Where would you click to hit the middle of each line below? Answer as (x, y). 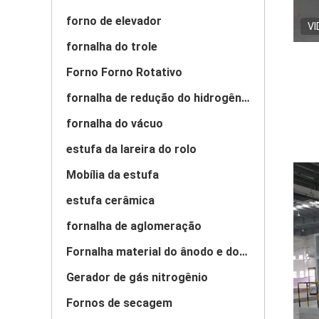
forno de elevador (114, 21)
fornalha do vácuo (115, 124)
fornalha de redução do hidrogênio (246, 98)
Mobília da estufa (113, 175)
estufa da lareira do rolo (131, 149)
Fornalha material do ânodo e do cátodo (244, 252)
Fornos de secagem (119, 303)
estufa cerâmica (110, 200)
